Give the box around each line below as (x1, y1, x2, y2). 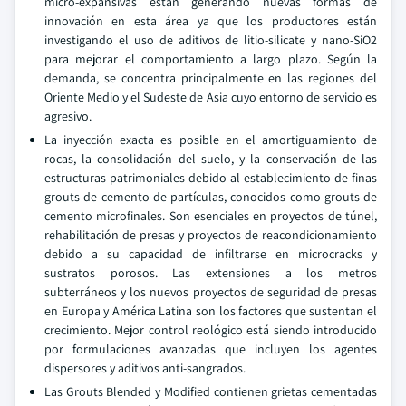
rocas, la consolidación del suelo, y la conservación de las (44, 150, 377, 167)
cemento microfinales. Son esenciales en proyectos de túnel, (44, 208, 377, 224)
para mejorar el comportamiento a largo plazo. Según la (44, 51, 377, 67)
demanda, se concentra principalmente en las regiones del (44, 70, 377, 86)
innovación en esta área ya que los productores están (44, 13, 377, 29)
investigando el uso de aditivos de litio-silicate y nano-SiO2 (44, 32, 377, 48)
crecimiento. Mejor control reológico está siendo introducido (44, 322, 377, 338)
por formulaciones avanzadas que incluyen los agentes (44, 341, 377, 357)
